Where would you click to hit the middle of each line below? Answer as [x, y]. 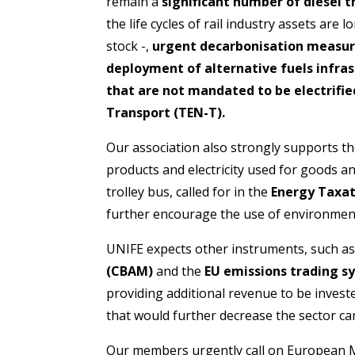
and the [179, 271]
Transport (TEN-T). [166, 112]
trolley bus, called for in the [189, 191]
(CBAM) [130, 271]
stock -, [130, 46]
